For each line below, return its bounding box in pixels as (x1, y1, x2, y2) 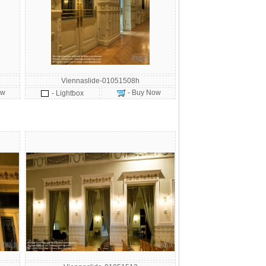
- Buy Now (125, 88, 161, 97)
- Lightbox (52, 89, 84, 97)
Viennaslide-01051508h (61, 77, 140, 85)
